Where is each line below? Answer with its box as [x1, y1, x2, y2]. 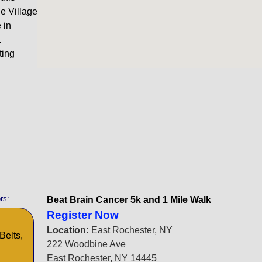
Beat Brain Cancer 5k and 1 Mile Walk [47, 195, 212, 205]
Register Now [47, 209, 119, 221]
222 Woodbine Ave [47, 239, 126, 249]
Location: [47, 225, 92, 235]
